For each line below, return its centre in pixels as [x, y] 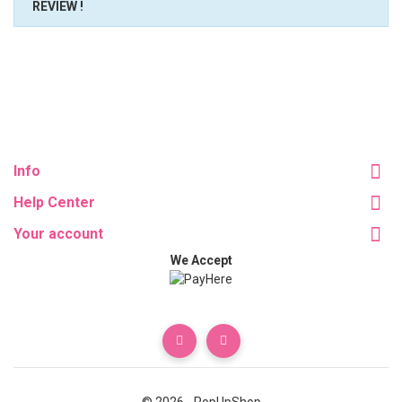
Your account [58, 234]
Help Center [54, 203]
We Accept [201, 261]
